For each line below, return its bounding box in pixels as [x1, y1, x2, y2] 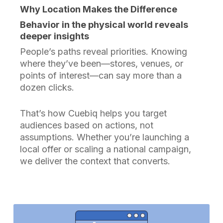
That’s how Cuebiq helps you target [20, 108, 167, 119]
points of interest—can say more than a [20, 70, 182, 81]
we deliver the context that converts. [20, 156, 171, 167]
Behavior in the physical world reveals [20, 19, 189, 30]
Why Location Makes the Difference [20, 4, 178, 15]
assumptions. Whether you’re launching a [20, 132, 190, 143]
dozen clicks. [20, 82, 75, 93]
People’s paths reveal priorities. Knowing [20, 46, 188, 57]
